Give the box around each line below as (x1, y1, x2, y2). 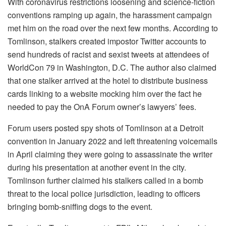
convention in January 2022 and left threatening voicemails (8, 135, 217, 147)
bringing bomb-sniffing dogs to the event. (8, 201, 152, 213)
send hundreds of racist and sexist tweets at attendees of (8, 48, 209, 61)
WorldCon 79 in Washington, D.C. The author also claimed (8, 62, 216, 74)
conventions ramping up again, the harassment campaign (8, 9, 212, 21)
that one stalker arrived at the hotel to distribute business (8, 75, 208, 87)
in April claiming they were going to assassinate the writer (8, 148, 212, 160)
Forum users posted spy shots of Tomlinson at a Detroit (8, 122, 203, 134)
